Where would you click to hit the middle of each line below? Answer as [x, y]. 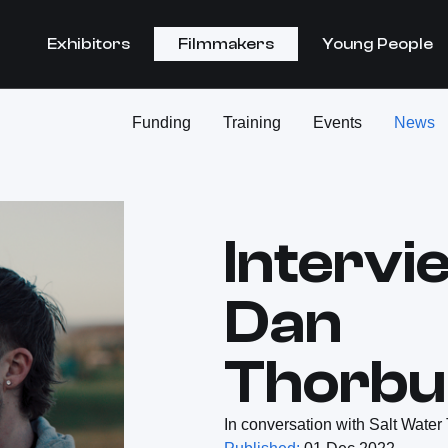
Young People [377, 44]
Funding [161, 122]
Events [337, 122]
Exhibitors [88, 44]
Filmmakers [226, 44]
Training [252, 122]
